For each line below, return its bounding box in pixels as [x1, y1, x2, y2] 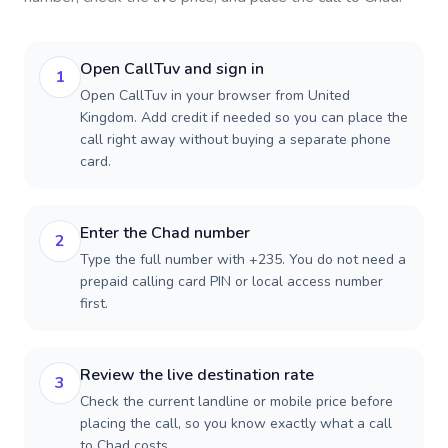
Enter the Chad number [80, 222, 250, 244]
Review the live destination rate [80, 364, 314, 386]
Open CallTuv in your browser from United [80, 86, 350, 105]
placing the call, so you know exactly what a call [80, 414, 392, 433]
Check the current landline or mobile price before [80, 392, 393, 411]
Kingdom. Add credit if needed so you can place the [80, 108, 408, 127]
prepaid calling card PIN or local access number [80, 272, 383, 291]
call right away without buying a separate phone [80, 130, 391, 149]
